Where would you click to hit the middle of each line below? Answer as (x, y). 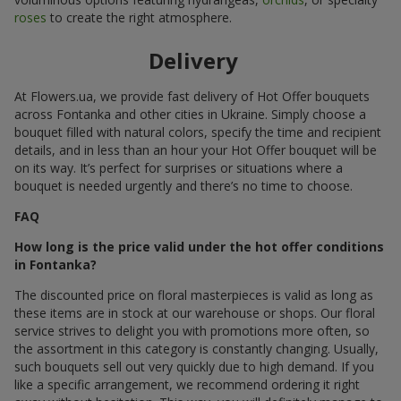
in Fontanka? (55, 264)
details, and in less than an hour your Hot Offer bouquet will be (196, 149)
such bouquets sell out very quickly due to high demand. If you (194, 366)
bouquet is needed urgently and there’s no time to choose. (183, 185)
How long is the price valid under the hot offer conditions (199, 246)
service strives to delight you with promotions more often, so (192, 330)
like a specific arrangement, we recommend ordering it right (187, 384)
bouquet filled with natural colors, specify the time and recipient (198, 132)
